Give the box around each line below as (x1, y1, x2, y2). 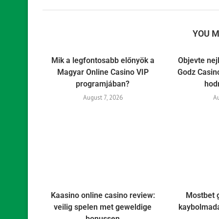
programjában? (76, 79, 130, 89)
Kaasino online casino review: (50, 190, 155, 200)
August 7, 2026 (83, 93, 123, 102)
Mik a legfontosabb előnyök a (51, 56, 154, 66)
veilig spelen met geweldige (54, 202, 152, 212)
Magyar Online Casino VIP (57, 67, 149, 77)
